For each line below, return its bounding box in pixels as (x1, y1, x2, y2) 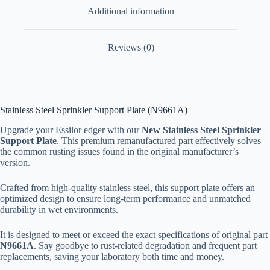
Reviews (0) (107, 42, 154, 53)
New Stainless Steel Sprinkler (142, 124, 261, 135)
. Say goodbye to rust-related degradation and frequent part (34, 240, 257, 251)
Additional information (87, 5, 175, 16)
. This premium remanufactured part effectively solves (57, 135, 261, 146)
